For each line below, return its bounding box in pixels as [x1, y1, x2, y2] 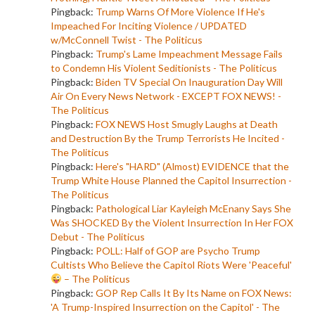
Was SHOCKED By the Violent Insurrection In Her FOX [51, 216, 293, 229]
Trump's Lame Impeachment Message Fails [96, 47, 283, 60]
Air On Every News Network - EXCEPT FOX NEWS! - [51, 89, 281, 102]
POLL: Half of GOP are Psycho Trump [96, 244, 260, 257]
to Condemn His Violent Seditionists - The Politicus [51, 61, 277, 74]
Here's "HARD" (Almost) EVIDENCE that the [96, 160, 289, 172]
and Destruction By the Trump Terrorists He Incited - [51, 131, 285, 144]
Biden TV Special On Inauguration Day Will [96, 75, 283, 88]
